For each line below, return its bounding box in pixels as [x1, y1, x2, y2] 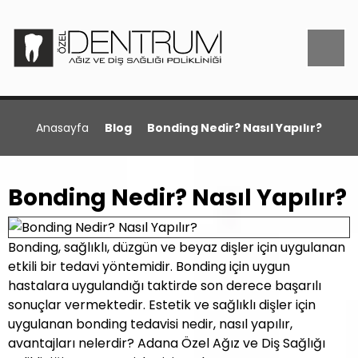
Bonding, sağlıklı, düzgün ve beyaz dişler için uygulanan [8, 238, 345, 257]
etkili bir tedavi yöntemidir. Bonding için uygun [8, 257, 290, 276]
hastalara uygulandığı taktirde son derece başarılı [8, 276, 321, 295]
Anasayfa [35, 120, 89, 136]
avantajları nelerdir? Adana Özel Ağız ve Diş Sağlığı [8, 334, 325, 352]
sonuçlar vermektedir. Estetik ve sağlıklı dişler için [8, 296, 316, 314]
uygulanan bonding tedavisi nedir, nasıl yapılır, [8, 315, 292, 333]
